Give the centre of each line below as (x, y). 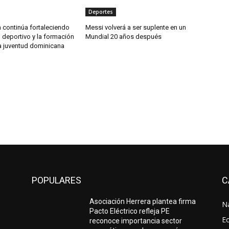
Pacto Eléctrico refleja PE (130, 211)
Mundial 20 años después (124, 37)
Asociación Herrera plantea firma (143, 202)
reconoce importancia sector (136, 221)
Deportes (101, 12)
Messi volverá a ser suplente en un (136, 28)
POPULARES (56, 180)
